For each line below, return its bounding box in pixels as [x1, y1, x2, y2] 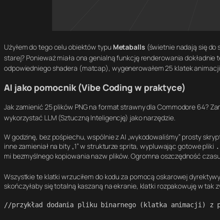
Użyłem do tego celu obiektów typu [4, 42, 113, 52]
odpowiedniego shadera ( [4, 63, 82, 73]
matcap [82, 63, 106, 73]
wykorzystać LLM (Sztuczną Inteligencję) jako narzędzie [4, 112, 174, 122]
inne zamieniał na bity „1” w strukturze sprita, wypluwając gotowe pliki [4, 141, 216, 151]
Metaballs [112, 42, 145, 52]
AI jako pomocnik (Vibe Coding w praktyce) [4, 81, 186, 93]
